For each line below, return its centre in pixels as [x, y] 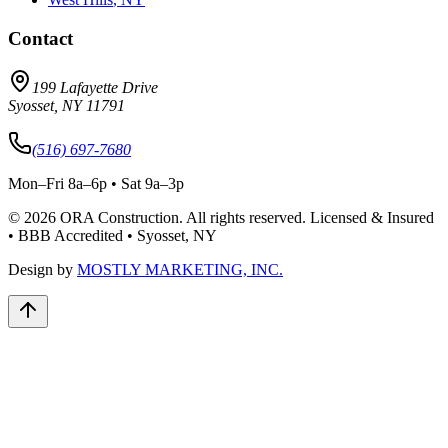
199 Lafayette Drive [95, 87]
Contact [40, 38]
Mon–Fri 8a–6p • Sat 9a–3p [96, 183]
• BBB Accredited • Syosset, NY [112, 235]
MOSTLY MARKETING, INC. [180, 269]
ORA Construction [119, 217]
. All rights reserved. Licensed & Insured [306, 217]
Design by [40, 269]
